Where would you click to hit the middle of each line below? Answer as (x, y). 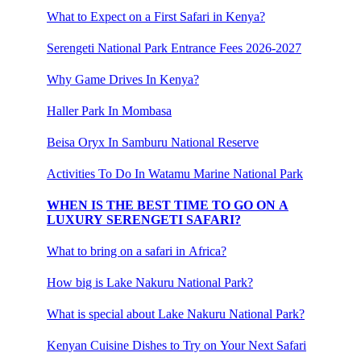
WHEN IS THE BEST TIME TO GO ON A (168, 205)
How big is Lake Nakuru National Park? (150, 282)
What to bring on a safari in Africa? (137, 251)
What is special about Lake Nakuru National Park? (176, 313)
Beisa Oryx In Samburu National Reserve (153, 142)
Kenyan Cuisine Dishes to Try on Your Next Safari (176, 345)
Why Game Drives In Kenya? (123, 79)
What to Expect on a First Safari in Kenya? (156, 16)
